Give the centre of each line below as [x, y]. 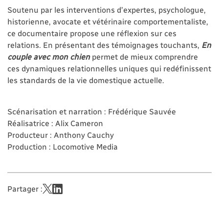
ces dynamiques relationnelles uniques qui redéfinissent [109, 68]
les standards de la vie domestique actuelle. [86, 80]
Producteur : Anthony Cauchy [62, 134]
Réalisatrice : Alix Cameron [55, 123]
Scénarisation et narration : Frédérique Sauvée [92, 111]
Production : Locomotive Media [64, 146]
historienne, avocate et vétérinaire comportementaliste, [108, 21]
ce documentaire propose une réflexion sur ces [92, 33]
